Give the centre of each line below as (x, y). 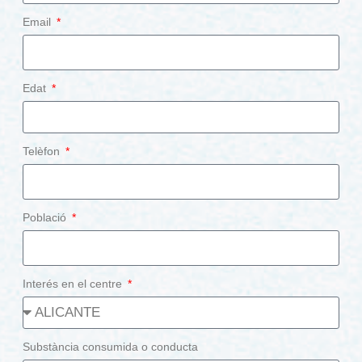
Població (46, 217)
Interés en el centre (74, 283)
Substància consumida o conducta (111, 346)
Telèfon (43, 151)
